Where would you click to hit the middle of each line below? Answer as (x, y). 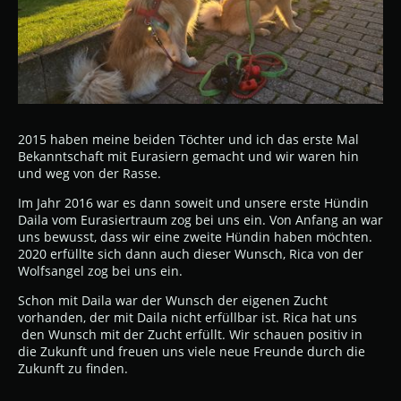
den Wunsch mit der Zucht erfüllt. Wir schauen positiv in (190, 334)
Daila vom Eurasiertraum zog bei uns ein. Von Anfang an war (200, 219)
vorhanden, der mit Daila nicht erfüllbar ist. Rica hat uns (188, 317)
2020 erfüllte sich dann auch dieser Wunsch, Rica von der (191, 253)
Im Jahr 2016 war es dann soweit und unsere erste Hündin (193, 202)
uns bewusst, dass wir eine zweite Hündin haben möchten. (195, 236)
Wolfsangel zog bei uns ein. (102, 270)
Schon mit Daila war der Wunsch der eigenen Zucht (173, 300)
